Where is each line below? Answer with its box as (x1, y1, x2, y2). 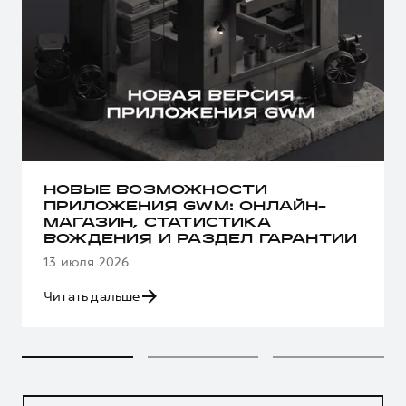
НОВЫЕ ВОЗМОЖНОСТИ (43, 184, 268, 197)
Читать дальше (43, 286, 140, 305)
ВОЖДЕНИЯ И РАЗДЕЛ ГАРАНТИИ (43, 233, 358, 246)
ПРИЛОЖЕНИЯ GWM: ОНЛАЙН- (43, 200, 327, 213)
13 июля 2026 (43, 252, 130, 271)
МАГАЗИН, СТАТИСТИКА (43, 217, 271, 229)
